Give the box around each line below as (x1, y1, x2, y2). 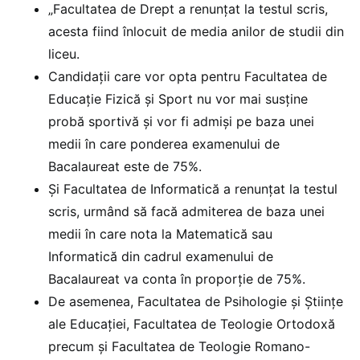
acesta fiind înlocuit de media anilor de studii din (48, 23, 344, 40)
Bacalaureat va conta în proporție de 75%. (48, 271, 305, 288)
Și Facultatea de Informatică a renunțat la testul (48, 181, 337, 198)
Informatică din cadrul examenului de (48, 248, 273, 265)
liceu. (48, 46, 80, 63)
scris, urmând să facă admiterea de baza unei (48, 203, 325, 220)
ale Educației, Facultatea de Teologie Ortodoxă (48, 316, 335, 333)
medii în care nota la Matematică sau (48, 226, 272, 243)
